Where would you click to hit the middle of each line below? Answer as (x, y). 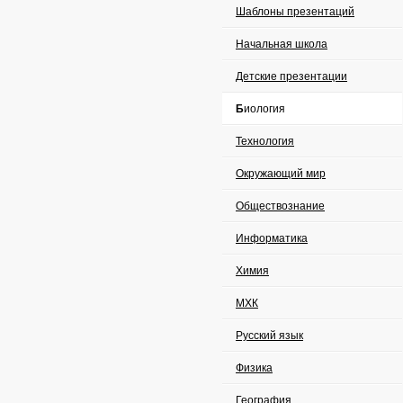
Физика (254, 368)
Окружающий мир (281, 174)
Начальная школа (282, 44)
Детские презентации (291, 76)
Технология (265, 141)
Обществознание (280, 206)
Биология (264, 109)
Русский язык (269, 336)
